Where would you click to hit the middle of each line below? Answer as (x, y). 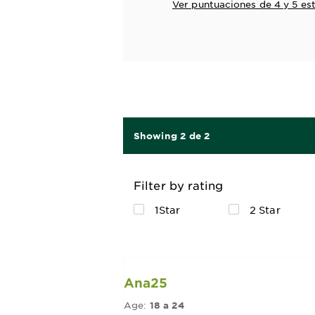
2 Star (265, 210)
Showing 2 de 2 (172, 136)
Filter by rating (179, 185)
